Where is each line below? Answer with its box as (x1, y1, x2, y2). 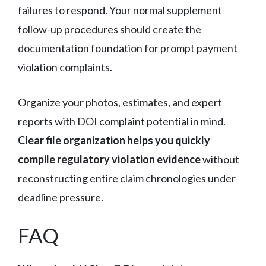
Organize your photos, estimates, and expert (18, 95, 222, 109)
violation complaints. (18, 60, 112, 74)
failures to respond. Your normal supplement (18, 3, 222, 17)
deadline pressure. (18, 190, 103, 204)
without (201, 152, 239, 166)
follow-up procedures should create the (18, 22, 201, 36)
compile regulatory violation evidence (18, 152, 201, 166)
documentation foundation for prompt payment (18, 41, 237, 55)
